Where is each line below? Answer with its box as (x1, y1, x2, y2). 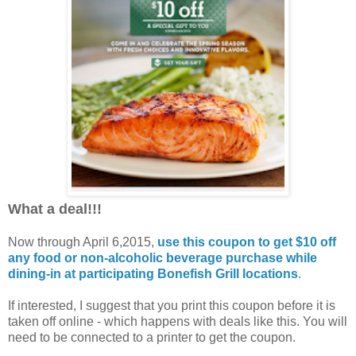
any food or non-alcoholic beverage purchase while (8, 250, 317, 265)
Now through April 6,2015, (8, 234, 157, 249)
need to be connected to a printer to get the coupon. (8, 330, 296, 344)
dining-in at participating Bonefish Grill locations (8, 266, 298, 281)
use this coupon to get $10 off (157, 234, 336, 249)
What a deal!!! (8, 200, 102, 217)
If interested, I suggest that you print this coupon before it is (8, 298, 335, 312)
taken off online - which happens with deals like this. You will (8, 314, 347, 328)
